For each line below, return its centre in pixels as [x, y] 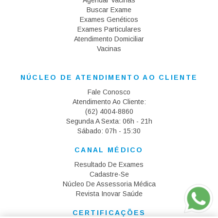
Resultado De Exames [109, 165]
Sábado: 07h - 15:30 [109, 131]
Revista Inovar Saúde [109, 194]
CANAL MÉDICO [109, 150]
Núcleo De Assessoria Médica [109, 184]
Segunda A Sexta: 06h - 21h [109, 121]
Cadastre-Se [109, 174]
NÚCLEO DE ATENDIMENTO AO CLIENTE [109, 78]
